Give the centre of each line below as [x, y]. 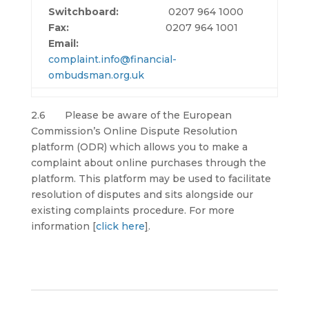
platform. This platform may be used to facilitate [151, 179]
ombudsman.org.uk [96, 75]
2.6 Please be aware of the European [131, 115]
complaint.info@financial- [112, 59]
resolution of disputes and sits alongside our [142, 195]
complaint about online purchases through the [148, 163]
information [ [63, 226]
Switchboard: [83, 12]
